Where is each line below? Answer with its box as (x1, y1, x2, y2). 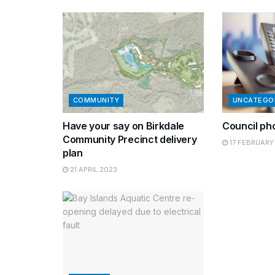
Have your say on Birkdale (63, 120, 184, 133)
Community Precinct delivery (63, 133, 197, 146)
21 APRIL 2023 (68, 165, 117, 174)
